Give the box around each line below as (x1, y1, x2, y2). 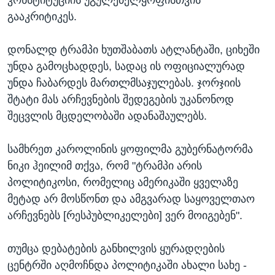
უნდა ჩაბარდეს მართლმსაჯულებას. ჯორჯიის (7, 77, 241, 90)
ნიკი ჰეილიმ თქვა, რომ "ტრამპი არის (7, 160, 202, 172)
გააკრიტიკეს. (7, 10, 77, 23)
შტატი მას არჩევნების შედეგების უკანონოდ (7, 93, 234, 106)
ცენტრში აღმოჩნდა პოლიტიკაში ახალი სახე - (7, 259, 247, 272)
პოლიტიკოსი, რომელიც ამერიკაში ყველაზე (7, 176, 238, 189)
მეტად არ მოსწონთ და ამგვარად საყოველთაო (7, 193, 255, 206)
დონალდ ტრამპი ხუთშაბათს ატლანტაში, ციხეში (7, 44, 260, 56)
